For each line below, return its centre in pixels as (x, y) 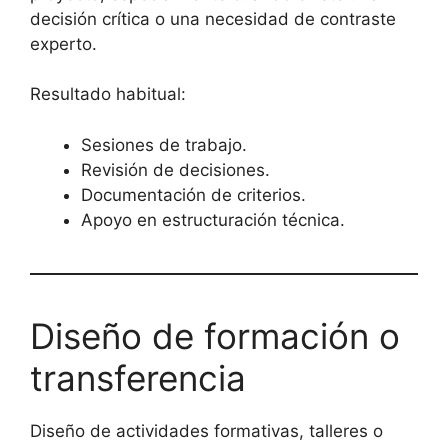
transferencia (138, 377)
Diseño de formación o (215, 335)
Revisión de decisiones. (175, 169)
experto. (63, 43)
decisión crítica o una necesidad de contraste (213, 18)
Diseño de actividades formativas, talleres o (206, 430)
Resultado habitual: (108, 94)
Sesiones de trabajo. (164, 144)
